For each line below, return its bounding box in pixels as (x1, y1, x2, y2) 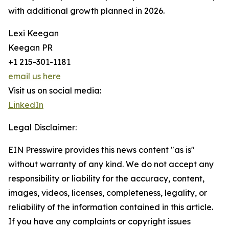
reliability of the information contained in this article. (8, 202, 213, 213)
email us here (8, 71, 61, 82)
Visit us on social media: (8, 85, 101, 96)
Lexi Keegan (8, 28, 59, 39)
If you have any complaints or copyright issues (8, 216, 191, 227)
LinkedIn (8, 100, 43, 110)
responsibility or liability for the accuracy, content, (8, 173, 204, 184)
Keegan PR (8, 42, 53, 53)
